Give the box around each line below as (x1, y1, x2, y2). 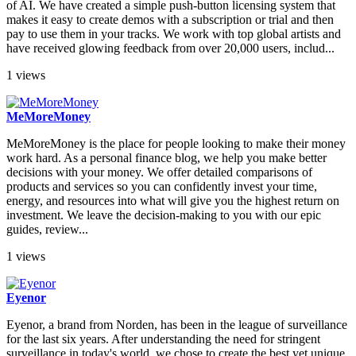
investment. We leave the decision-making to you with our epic (6, 208, 321, 222)
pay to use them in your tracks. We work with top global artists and (6, 27, 341, 41)
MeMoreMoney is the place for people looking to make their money (6, 137, 346, 151)
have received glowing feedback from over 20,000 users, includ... (6, 41, 335, 56)
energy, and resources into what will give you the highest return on (6, 194, 339, 208)
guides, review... (6, 222, 88, 237)
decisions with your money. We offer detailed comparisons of (6, 165, 312, 180)
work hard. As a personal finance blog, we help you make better (6, 151, 327, 165)
